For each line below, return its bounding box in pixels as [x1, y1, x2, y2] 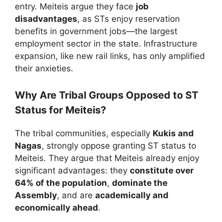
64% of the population [15, 177, 107, 188]
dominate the [112, 177, 167, 188]
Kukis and [153, 128, 194, 138]
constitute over [130, 165, 194, 175]
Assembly [15, 190, 57, 200]
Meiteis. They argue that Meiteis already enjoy [15, 153, 199, 163]
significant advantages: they [15, 165, 130, 175]
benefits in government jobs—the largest [15, 26, 177, 36]
